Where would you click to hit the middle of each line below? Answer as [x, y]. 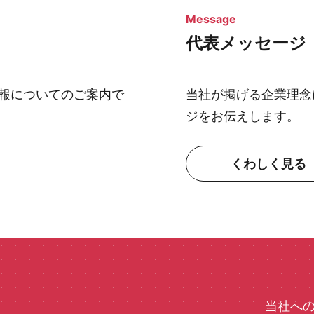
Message [211, 19]
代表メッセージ [246, 43]
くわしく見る [268, 164]
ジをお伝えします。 [242, 116]
